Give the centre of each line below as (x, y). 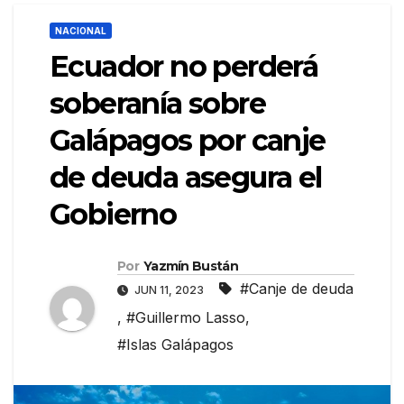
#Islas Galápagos (175, 345)
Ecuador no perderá (184, 67)
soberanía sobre (157, 104)
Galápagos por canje (188, 141)
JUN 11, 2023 (169, 290)
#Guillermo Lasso (186, 318)
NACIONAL (81, 31)
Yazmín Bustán (190, 266)
